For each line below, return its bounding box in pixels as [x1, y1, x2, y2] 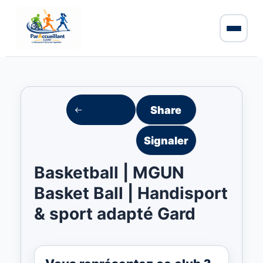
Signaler [143, 134, 188, 147]
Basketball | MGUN [34, 163, 184, 183]
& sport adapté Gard [34, 204, 195, 224]
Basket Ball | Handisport [34, 183, 228, 203]
